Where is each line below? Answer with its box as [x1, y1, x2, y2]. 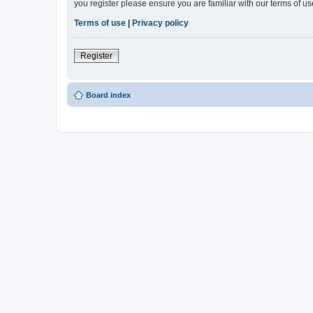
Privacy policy [132, 18, 189, 29]
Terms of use [74, 18, 126, 29]
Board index [86, 91, 131, 100]
